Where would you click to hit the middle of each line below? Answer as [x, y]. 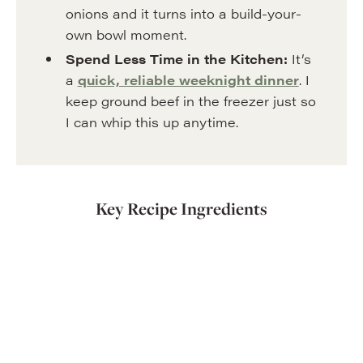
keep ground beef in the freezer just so [190, 101]
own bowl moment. [126, 34]
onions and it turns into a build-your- [183, 13]
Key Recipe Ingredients [181, 208]
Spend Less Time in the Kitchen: [176, 59]
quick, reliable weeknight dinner [188, 80]
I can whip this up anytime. [152, 122]
